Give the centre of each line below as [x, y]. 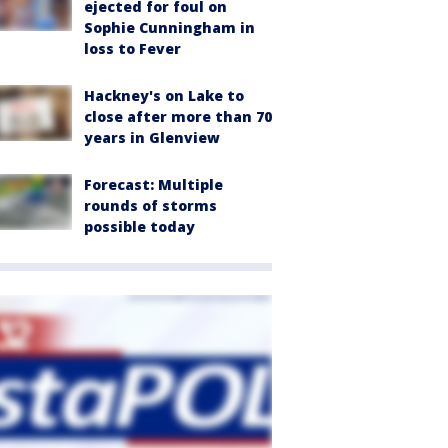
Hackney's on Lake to [164, 96]
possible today [139, 227]
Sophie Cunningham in [169, 28]
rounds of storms [150, 206]
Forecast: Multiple [153, 185]
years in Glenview [152, 138]
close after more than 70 [178, 117]
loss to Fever [132, 49]
